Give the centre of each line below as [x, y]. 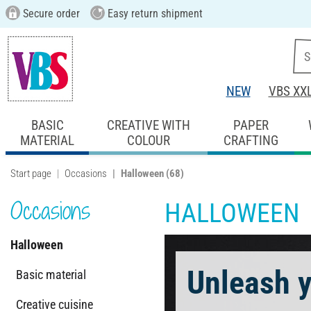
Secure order [50, 14]
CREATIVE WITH [148, 125]
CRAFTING [251, 140]
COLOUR [148, 140]
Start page [31, 173]
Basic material [51, 274]
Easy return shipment [153, 14]
